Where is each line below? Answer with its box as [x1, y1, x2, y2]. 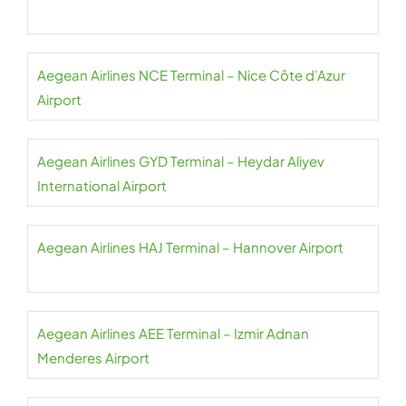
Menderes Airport [37, 349, 150, 367]
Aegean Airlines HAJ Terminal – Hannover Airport [37, 238, 343, 256]
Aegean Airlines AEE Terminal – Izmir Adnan [37, 324, 309, 343]
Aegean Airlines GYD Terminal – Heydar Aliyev [37, 152, 324, 170]
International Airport [37, 177, 167, 195]
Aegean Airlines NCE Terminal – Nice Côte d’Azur [37, 66, 345, 84]
